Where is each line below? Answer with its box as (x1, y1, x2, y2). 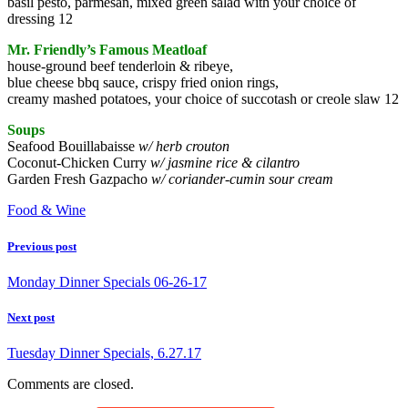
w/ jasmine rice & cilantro (150, 155, 300, 171)
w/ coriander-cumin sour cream (151, 171, 333, 188)
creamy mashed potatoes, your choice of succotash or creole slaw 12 (7, 91, 399, 107)
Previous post (7, 239, 76, 253)
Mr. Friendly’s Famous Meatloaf (7, 42, 207, 58)
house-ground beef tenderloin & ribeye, (7, 58, 233, 75)
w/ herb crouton (138, 138, 229, 155)
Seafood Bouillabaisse (7, 138, 138, 155)
